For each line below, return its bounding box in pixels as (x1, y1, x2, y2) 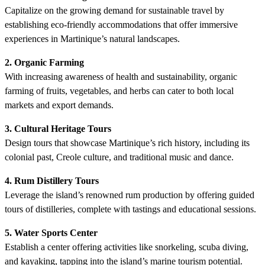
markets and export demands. (5, 99, 114, 110)
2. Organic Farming (5, 57, 84, 67)
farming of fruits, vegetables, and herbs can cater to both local (5, 85, 234, 96)
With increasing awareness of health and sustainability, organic (5, 71, 237, 82)
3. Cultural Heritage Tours (5, 123, 111, 134)
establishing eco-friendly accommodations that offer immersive (5, 19, 238, 30)
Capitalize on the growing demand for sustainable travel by (5, 5, 224, 15)
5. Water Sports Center (5, 227, 98, 238)
